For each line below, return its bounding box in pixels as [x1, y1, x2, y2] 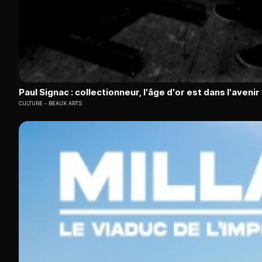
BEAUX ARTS [49, 100, 82, 107]
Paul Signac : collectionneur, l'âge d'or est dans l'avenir [19, 87, 260, 98]
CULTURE [19, 100, 43, 107]
